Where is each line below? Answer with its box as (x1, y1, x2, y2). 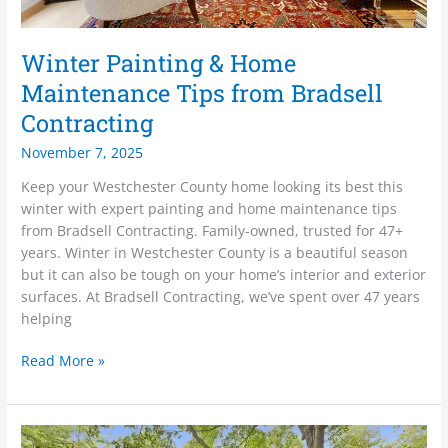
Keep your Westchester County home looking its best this (21, 176, 404, 196)
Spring (20, 425, 65, 445)
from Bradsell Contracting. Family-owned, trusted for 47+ (21, 220, 404, 240)
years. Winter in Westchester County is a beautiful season (21, 242, 409, 262)
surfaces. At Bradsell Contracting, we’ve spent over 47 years (21, 286, 421, 306)
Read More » (21, 351, 106, 371)
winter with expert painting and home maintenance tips (21, 198, 398, 218)
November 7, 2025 (21, 143, 144, 163)
